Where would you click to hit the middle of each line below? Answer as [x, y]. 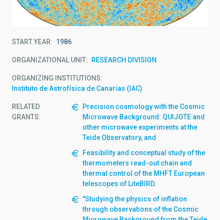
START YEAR [31, 41]
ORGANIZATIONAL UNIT [49, 60]
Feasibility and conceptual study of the [144, 152]
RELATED [26, 106]
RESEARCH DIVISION [124, 60]
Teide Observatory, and [119, 137]
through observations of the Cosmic [140, 209]
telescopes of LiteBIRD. [119, 183]
